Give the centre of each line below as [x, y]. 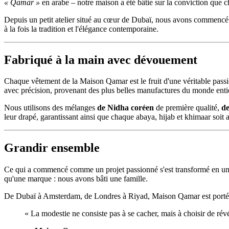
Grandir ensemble [52, 148]
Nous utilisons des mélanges [51, 108]
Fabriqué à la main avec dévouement [101, 60]
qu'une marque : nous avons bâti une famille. [76, 179]
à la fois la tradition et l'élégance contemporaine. [81, 29]
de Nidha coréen [125, 108]
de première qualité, [188, 108]
